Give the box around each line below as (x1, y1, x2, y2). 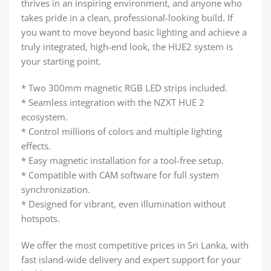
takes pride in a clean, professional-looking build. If (21, 11, 233, 24)
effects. (21, 139, 51, 152)
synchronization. (21, 183, 90, 195)
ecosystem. (21, 110, 68, 123)
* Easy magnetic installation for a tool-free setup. (21, 154, 224, 166)
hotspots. (21, 212, 60, 224)
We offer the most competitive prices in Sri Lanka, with (21, 238, 249, 251)
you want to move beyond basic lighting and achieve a (21, 25, 247, 38)
